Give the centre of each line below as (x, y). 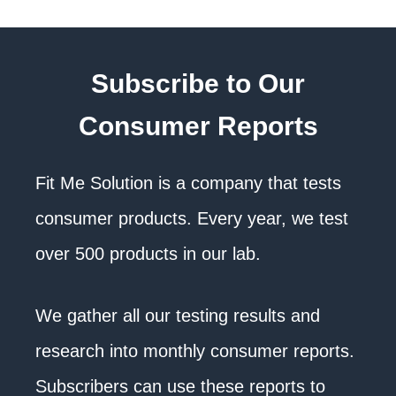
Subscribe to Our (198, 84)
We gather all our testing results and (178, 316)
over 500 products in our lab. (148, 254)
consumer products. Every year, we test (192, 218)
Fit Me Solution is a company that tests (188, 183)
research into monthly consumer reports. (195, 351)
